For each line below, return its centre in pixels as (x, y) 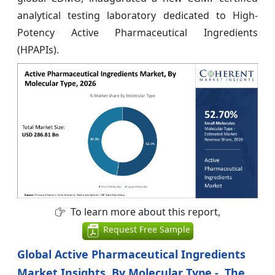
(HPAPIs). (38, 49)
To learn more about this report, (144, 212)
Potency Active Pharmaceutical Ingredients (137, 32)
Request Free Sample (145, 230)
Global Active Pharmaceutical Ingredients (131, 254)
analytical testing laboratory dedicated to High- (137, 15)
